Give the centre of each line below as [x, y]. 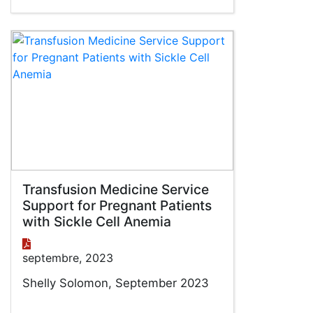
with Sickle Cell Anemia [97, 221]
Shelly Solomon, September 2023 [116, 283]
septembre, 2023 [68, 258]
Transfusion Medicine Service [116, 189]
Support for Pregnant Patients [117, 205]
